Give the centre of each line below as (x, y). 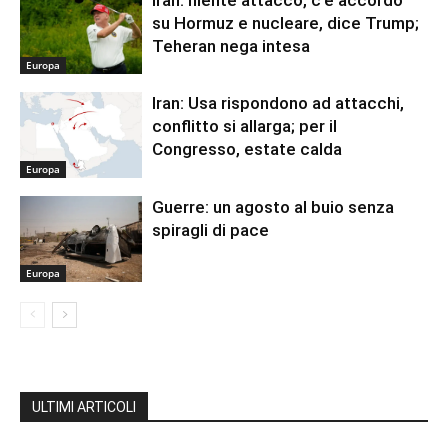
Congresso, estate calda (247, 149)
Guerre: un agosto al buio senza (273, 206)
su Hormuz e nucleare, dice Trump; (286, 22)
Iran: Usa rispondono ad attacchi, (278, 103)
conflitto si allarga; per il (245, 126)
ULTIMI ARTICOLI (84, 406)
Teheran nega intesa (231, 45)
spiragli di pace (211, 229)
